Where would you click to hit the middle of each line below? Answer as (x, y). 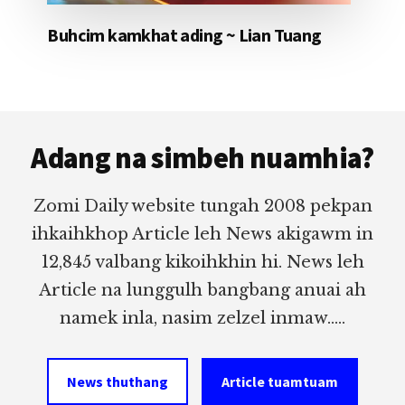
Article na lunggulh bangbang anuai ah (202, 291)
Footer (60, 126)
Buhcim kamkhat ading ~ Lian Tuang (184, 35)
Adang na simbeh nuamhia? (202, 159)
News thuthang (118, 382)
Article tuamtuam (280, 382)
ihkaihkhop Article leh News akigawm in (202, 235)
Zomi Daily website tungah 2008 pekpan (202, 207)
